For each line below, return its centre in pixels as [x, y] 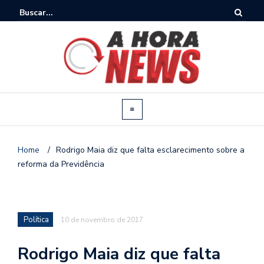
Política [36, 220]
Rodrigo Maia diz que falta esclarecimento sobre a [150, 150]
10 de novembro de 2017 [102, 220]
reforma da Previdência [61, 164]
